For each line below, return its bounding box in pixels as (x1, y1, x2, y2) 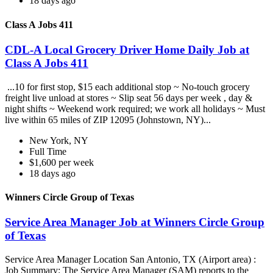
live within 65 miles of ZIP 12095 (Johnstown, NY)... (5, 114, 213, 125)
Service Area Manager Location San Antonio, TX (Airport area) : (5, 253, 256, 264)
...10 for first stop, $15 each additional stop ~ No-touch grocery (5, 81, 250, 92)
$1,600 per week (29, 157, 94, 168)
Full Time (29, 146, 66, 157)
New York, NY (29, 135, 88, 146)
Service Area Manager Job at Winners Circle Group (5, 216, 264, 229)
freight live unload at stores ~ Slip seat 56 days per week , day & (5, 92, 252, 103)
